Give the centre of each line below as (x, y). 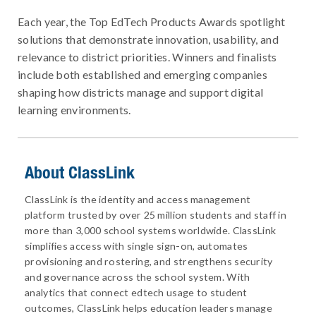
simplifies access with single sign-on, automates (136, 245)
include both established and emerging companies (143, 74)
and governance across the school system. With (138, 276)
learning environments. (74, 109)
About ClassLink (80, 172)
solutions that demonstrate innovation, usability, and (148, 39)
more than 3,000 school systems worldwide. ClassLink (151, 230)
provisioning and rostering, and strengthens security (149, 261)
